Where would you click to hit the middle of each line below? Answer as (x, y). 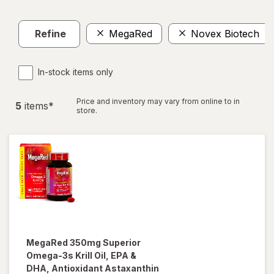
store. (87, 110)
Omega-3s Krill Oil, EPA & (81, 255)
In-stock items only (76, 72)
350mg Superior (105, 242)
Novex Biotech (225, 34)
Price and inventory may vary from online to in (158, 101)
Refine (50, 34)
